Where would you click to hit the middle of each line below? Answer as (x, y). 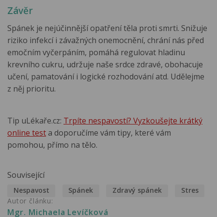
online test (27, 132)
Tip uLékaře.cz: (35, 120)
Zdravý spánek (137, 190)
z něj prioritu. (32, 88)
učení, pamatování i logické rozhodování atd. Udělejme (106, 76)
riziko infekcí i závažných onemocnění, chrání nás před (106, 40)
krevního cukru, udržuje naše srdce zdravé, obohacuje (105, 64)
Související (26, 175)
